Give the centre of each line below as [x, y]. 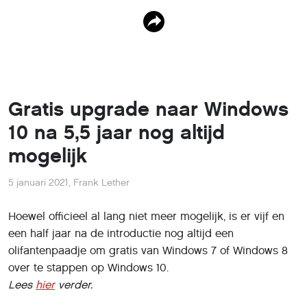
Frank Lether [101, 183]
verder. [74, 285]
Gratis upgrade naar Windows [148, 109]
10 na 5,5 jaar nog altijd [116, 133]
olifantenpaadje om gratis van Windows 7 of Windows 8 [148, 250]
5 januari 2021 [38, 183]
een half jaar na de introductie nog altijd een [121, 233]
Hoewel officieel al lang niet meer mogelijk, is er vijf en [146, 216]
